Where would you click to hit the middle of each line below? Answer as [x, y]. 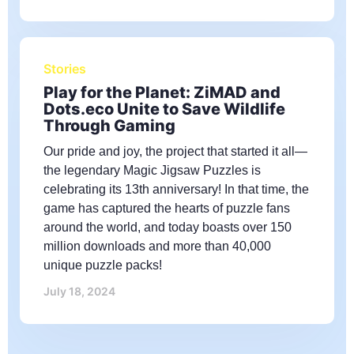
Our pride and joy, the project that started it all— [175, 151]
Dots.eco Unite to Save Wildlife [164, 109]
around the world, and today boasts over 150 [168, 227]
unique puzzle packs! [103, 265]
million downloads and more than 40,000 [157, 246]
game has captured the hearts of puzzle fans [167, 208]
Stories [65, 68]
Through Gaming [109, 125]
